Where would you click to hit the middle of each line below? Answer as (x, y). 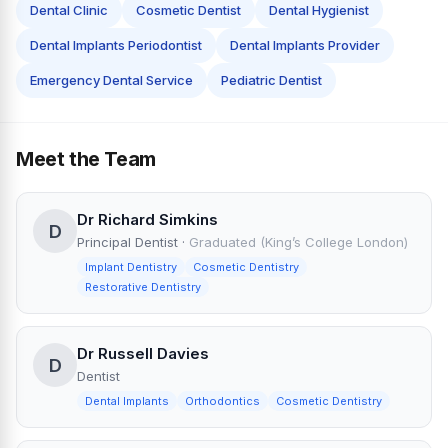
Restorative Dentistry (143, 287)
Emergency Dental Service (111, 80)
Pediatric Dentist (271, 80)
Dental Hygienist (319, 10)
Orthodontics (222, 401)
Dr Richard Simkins (147, 220)
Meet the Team (86, 159)
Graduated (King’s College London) (298, 242)
